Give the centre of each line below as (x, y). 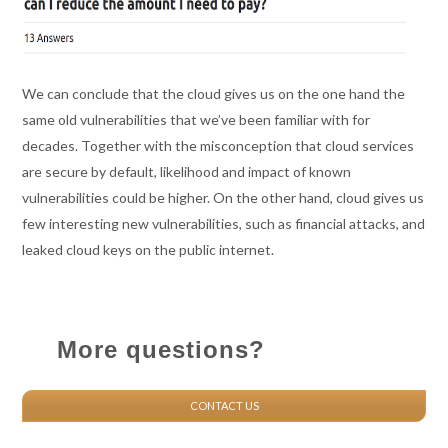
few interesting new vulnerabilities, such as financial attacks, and (224, 223)
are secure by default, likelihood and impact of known (187, 171)
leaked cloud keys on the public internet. (148, 249)
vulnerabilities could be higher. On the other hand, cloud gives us (223, 197)
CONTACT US (224, 405)
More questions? (161, 349)
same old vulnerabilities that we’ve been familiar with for (196, 119)
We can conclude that (91, 93)
